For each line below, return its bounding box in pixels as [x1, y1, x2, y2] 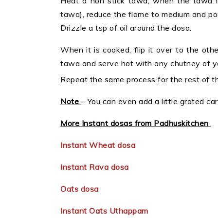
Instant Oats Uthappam [60, 206, 150, 216]
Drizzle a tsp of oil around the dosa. [60, 23, 192, 33]
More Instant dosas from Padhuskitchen [60, 118, 211, 128]
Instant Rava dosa [60, 162, 131, 172]
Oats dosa [60, 184, 101, 194]
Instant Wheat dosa [60, 140, 138, 150]
